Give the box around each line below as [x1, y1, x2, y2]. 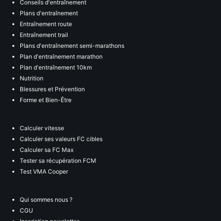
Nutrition [20, 74, 43, 82]
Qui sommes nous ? [20, 195, 73, 203]
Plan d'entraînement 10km [20, 63, 92, 71]
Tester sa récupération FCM [20, 156, 96, 164]
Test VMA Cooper [20, 167, 68, 175]
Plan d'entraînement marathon [20, 52, 103, 60]
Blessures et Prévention [20, 85, 85, 93]
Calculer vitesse [20, 124, 64, 132]
